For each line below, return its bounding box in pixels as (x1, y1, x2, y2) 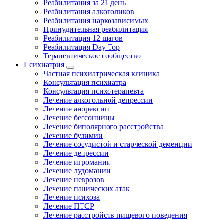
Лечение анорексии (43, 105, 109, 113)
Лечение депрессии (43, 149, 109, 157)
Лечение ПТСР (43, 202, 94, 210)
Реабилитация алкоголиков (43, 7, 134, 16)
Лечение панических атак (43, 184, 130, 192)
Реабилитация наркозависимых (43, 16, 148, 25)
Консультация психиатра (43, 78, 126, 86)
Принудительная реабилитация (43, 25, 148, 33)
